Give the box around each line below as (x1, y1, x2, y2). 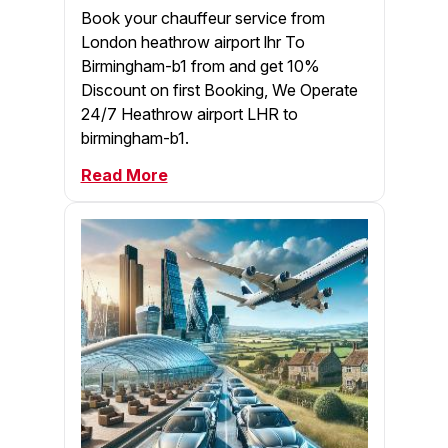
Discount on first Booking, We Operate (80, 79, 358, 100)
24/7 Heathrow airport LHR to (80, 103, 298, 124)
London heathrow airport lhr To (80, 31, 305, 52)
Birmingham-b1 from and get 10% (80, 55, 320, 76)
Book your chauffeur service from (80, 7, 325, 28)
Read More (80, 164, 168, 185)
